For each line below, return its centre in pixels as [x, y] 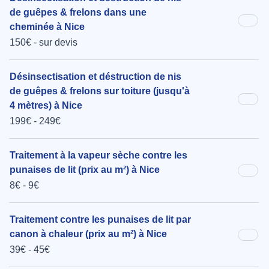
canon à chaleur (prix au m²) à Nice [88, 234]
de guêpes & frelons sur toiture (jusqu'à [100, 91]
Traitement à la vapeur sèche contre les [98, 156]
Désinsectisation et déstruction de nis [95, 77]
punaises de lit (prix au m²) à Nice [85, 170]
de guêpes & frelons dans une [78, 13]
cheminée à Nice [47, 27]
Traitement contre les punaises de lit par [100, 220]
